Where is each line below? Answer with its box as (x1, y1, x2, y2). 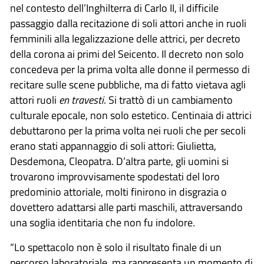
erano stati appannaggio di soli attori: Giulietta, (10, 137, 216, 154)
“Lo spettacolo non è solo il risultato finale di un (10, 239, 222, 255)
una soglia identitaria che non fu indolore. (10, 214, 195, 230)
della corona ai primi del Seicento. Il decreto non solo (10, 45, 244, 62)
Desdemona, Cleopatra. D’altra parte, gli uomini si (10, 153, 229, 169)
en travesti (59, 91, 104, 108)
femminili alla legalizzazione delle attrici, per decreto (10, 30, 240, 47)
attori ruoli (10, 91, 59, 108)
